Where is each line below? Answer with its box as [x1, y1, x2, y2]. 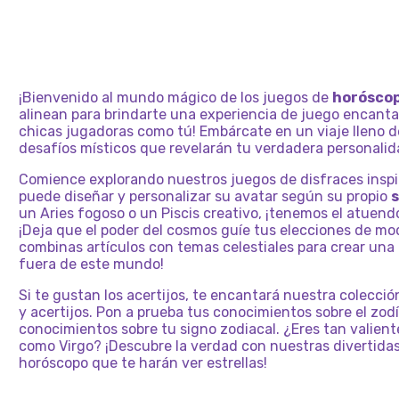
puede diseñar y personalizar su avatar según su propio [19, 188, 391, 205]
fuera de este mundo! [19, 256, 164, 273]
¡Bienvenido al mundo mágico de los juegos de [19, 89, 332, 106]
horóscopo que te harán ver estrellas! [19, 354, 267, 371]
